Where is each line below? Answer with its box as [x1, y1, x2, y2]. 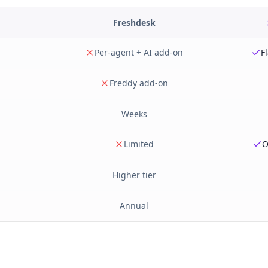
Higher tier [112, 169, 156, 181]
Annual [120, 200, 148, 211]
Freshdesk [112, 17, 156, 28]
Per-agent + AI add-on [95, 47, 183, 58]
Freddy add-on [109, 77, 168, 89]
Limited [124, 138, 154, 150]
